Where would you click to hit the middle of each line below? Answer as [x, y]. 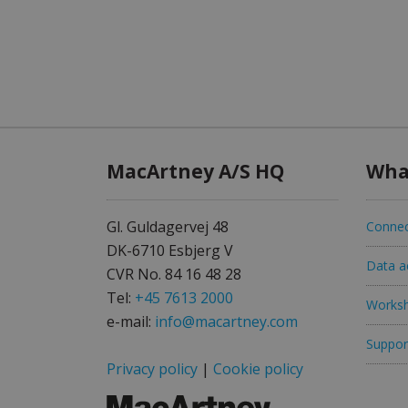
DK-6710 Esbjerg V [170, 250]
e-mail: [131, 321]
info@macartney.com [226, 321]
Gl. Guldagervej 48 [168, 227]
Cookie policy [258, 369]
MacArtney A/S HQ [195, 171]
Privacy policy [152, 369]
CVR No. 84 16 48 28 [174, 274]
